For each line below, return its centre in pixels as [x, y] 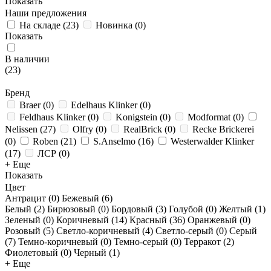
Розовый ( [25, 231]
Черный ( [93, 253]
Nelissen [21, 129]
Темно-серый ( [144, 242]
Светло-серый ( [187, 231]
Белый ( [21, 209]
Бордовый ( [135, 209]
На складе [40, 25]
